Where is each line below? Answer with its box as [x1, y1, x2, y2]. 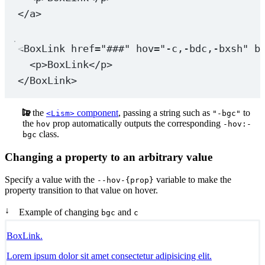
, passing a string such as [118, 107, 212, 118]
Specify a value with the [5, 174, 97, 185]
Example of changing [19, 207, 101, 218]
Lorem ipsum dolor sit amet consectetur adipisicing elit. [7, 251, 212, 261]
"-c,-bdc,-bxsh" [159, 42, 248, 54]
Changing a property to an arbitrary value [5, 150, 212, 163]
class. [37, 128, 59, 139]
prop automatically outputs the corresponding [50, 118, 223, 128]
